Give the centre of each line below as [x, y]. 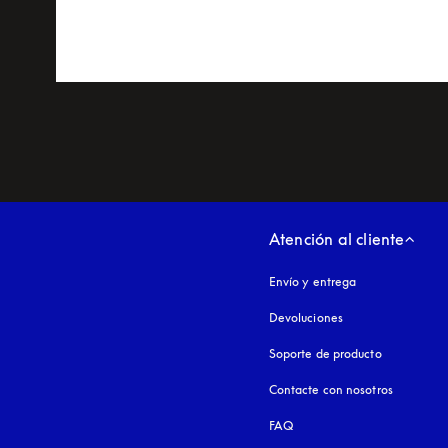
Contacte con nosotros [330, 389]
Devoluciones [305, 317]
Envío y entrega [312, 281]
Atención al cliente [336, 238]
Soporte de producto [325, 353]
